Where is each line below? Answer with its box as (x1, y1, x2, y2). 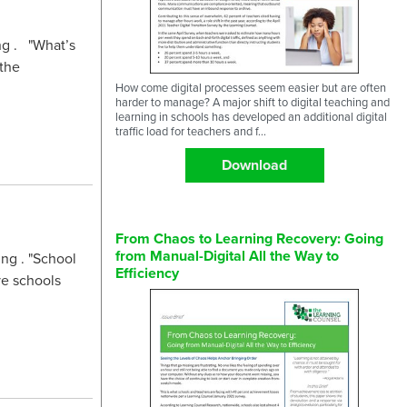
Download (222, 154, 287, 175)
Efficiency (115, 262, 179, 283)
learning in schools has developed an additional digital (115, 107, 387, 124)
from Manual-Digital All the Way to (115, 244, 339, 266)
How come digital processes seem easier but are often (115, 78, 386, 95)
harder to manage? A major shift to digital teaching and (115, 93, 390, 110)
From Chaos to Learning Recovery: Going (115, 227, 383, 249)
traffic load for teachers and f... (115, 122, 266, 139)
